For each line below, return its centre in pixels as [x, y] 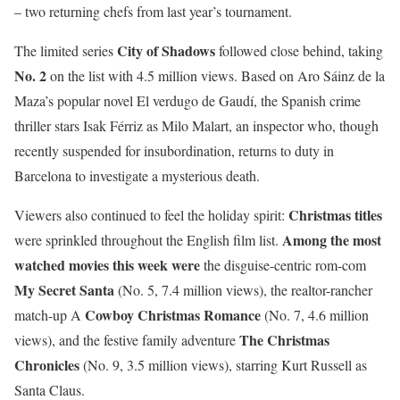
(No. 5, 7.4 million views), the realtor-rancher [243, 290]
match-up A [50, 315]
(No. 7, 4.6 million [315, 315]
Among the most [332, 240]
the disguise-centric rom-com [283, 265]
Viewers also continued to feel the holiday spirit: [151, 215]
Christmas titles [335, 215]
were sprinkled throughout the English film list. [148, 240]
